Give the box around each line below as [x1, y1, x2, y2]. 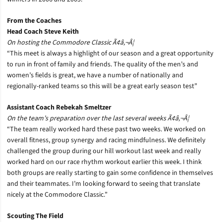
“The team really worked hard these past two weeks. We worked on [7, 124, 206, 134]
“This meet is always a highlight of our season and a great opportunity [7, 49, 214, 58]
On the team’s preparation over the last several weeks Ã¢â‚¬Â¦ [7, 113, 189, 123]
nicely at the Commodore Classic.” [7, 190, 108, 200]
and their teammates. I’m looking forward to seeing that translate [7, 179, 200, 189]
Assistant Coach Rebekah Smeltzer [7, 103, 111, 112]
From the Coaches [7, 16, 61, 26]
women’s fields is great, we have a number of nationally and [7, 70, 183, 80]
